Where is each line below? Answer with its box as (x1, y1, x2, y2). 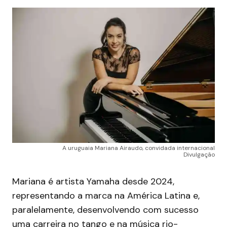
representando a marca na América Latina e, (12, 190, 200, 202)
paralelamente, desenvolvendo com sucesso (12, 204, 199, 216)
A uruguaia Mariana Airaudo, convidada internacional (62, 144, 215, 153)
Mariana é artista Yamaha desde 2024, (12, 175, 174, 188)
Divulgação (183, 150, 215, 159)
